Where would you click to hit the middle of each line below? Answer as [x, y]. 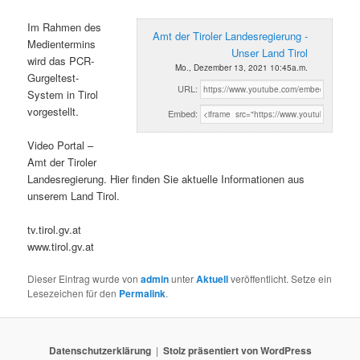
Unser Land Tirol [269, 52]
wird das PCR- [61, 60]
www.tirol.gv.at [61, 246]
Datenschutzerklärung [100, 350]
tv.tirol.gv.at [55, 229]
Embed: [182, 113]
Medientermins [62, 43]
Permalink [143, 294]
